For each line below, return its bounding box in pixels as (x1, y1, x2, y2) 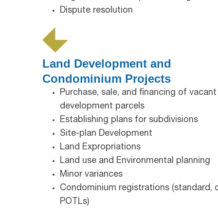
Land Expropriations (60, 143, 141, 152)
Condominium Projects (42, 72, 171, 85)
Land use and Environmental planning (60, 156, 210, 165)
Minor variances (60, 170, 123, 179)
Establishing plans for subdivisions (60, 115, 198, 125)
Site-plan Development (60, 129, 152, 138)
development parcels (60, 102, 145, 111)
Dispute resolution (60, 6, 133, 15)
